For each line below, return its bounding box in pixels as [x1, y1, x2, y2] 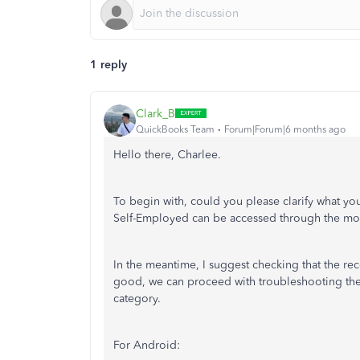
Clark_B [136, 106, 175, 121]
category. [113, 292, 161, 305]
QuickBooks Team [136, 123, 215, 135]
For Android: [113, 338, 180, 352]
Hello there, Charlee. [113, 148, 221, 162]
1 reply [90, 58, 127, 72]
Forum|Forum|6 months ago [224, 123, 346, 135]
